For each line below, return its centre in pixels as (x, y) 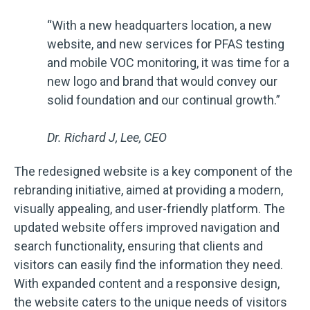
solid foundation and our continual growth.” (164, 100)
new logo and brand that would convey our (162, 81)
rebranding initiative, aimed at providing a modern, (148, 190)
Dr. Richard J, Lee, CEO (107, 137)
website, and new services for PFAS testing (166, 44)
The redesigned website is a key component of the (153, 172)
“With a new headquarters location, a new (159, 25)
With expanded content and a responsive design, (147, 284)
